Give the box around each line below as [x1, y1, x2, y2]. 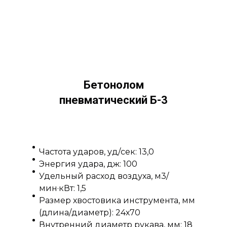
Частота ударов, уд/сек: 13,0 [39, 146, 154, 157]
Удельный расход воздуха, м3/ [39, 171, 169, 181]
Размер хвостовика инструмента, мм [39, 195, 195, 205]
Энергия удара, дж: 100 [39, 159, 137, 169]
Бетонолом [83, 78, 144, 91]
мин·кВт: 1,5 [39, 183, 86, 193]
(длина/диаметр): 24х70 [39, 207, 140, 217]
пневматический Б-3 [59, 93, 168, 106]
